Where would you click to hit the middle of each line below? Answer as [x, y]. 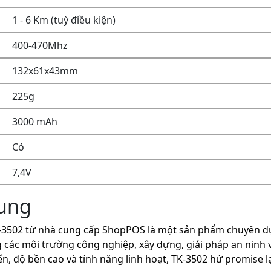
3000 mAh [35, 122]
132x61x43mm [45, 71]
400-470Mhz [40, 45]
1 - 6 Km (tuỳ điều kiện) [64, 20]
